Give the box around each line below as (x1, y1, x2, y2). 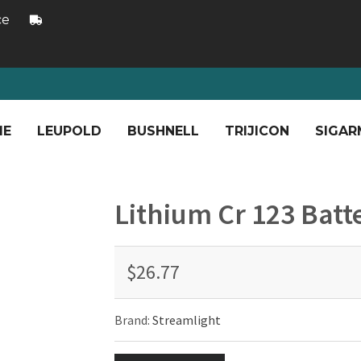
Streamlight (151, 312, 221, 328)
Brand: (114, 312, 152, 328)
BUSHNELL (127, 123, 199, 139)
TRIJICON (224, 123, 289, 139)
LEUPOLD (36, 123, 102, 139)
